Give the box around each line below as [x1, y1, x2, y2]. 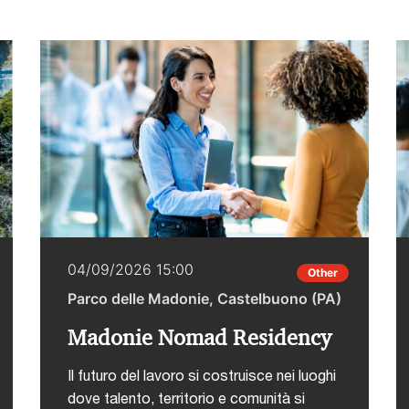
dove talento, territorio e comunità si [68, 388, 305, 406]
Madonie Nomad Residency [68, 323, 331, 351]
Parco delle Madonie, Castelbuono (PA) [68, 288, 341, 308]
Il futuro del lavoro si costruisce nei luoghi [68, 365, 336, 383]
